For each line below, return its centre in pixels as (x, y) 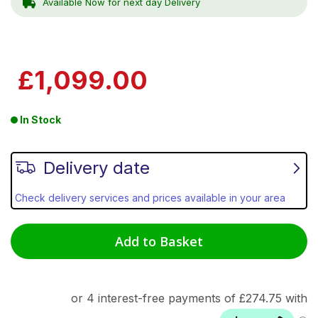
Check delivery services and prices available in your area (150, 197)
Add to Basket (159, 241)
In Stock (40, 119)
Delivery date (97, 168)
